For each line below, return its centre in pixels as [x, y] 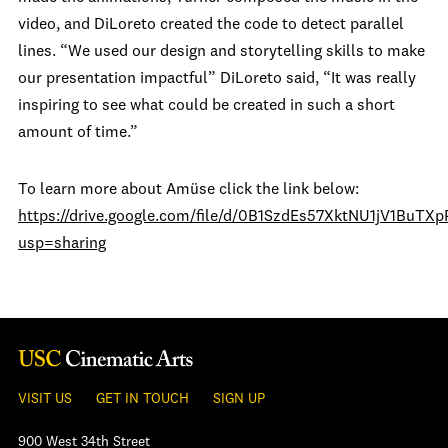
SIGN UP [239, 399]
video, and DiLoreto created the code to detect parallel [211, 25]
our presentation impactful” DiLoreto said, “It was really [217, 79]
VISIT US [45, 399]
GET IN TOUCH [142, 399]
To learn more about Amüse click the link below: [188, 190]
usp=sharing [62, 244]
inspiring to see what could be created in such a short [206, 106]
